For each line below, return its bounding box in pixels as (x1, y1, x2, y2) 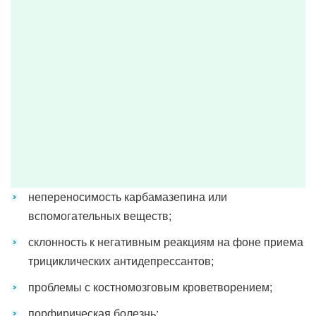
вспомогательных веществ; (28, 210, 171, 222)
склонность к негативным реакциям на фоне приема (28, 236, 303, 248)
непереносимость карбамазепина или (28, 191, 227, 203)
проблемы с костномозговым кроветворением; (28, 281, 272, 293)
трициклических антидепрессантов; (28, 255, 214, 267)
